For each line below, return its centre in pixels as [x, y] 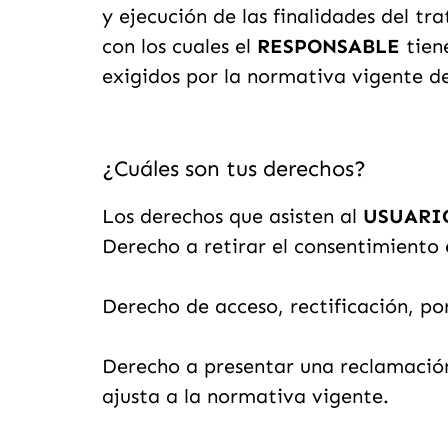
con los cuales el [179, 46]
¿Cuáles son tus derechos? [234, 168]
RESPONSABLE [328, 46]
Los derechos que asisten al [232, 215]
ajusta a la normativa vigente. [245, 395]
